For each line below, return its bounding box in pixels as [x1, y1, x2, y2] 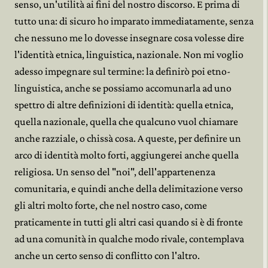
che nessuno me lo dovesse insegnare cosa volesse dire [14, 32, 244, 44]
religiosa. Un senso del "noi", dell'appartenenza [14, 166, 215, 178]
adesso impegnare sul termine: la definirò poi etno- [14, 65, 231, 77]
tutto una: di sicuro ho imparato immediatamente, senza [14, 15, 254, 27]
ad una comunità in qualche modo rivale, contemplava [14, 233, 244, 245]
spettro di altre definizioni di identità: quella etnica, [14, 99, 233, 111]
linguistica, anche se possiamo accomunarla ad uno [14, 82, 232, 94]
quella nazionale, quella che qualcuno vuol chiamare [14, 115, 238, 127]
